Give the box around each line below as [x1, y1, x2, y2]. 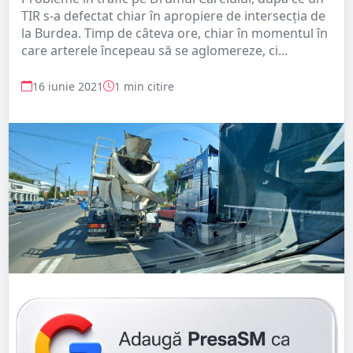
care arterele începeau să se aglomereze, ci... [21, 41, 288, 59]
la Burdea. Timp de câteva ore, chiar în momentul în [21, 24, 328, 42]
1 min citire [114, 78, 174, 94]
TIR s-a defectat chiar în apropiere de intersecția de [21, 6, 325, 24]
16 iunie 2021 [32, 78, 103, 94]
